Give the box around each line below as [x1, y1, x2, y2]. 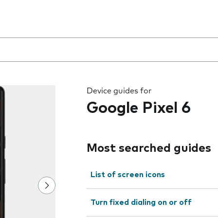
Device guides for [87, 87, 152, 95]
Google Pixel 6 [87, 101, 191, 116]
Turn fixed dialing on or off [91, 199, 192, 206]
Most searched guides [87, 143, 211, 154]
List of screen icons [91, 171, 165, 179]
